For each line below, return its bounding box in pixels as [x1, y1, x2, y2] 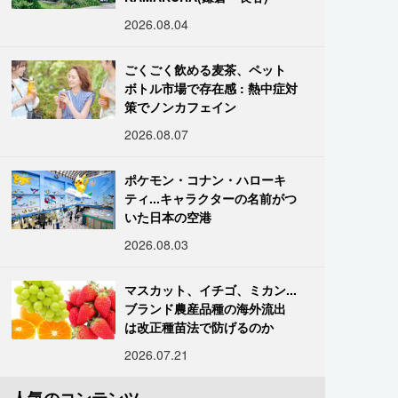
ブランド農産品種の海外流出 [124, 299, 287, 317]
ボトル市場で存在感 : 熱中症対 [124, 79, 298, 97]
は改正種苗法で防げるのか [124, 318, 275, 336]
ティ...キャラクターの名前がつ [124, 189, 298, 207]
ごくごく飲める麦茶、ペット [124, 60, 287, 78]
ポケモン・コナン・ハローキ [124, 171, 287, 188]
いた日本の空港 [124, 208, 212, 226]
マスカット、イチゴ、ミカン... [124, 281, 298, 298]
